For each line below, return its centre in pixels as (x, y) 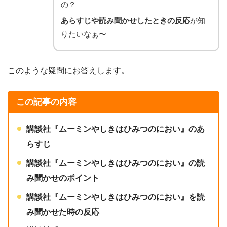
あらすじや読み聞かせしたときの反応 (125, 21)
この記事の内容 (46, 102)
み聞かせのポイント (63, 178)
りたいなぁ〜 (84, 34)
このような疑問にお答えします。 (68, 71)
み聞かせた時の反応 (63, 212)
